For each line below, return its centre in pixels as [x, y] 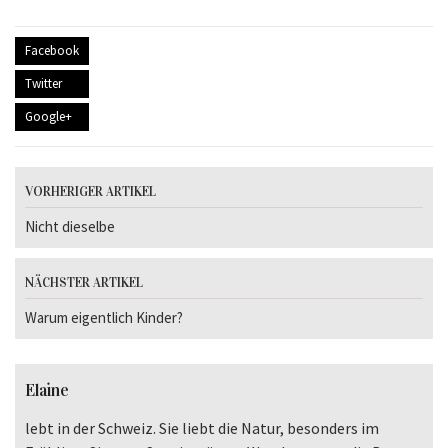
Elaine [47, 390]
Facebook [52, 50]
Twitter [43, 83]
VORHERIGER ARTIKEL [90, 191]
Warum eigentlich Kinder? [104, 317]
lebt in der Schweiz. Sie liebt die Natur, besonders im [202, 427]
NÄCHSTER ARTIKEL [84, 282]
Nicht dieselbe [70, 226]
